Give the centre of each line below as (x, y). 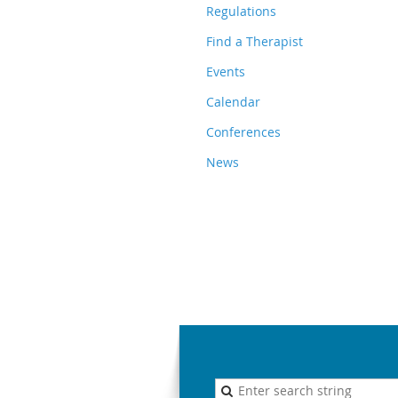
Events (226, 72)
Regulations (241, 11)
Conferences (243, 132)
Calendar (233, 102)
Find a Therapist (255, 41)
